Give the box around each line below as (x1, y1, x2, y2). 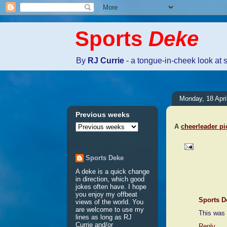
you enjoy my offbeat (75, 190, 137, 198)
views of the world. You (75, 198, 143, 206)
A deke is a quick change (75, 167, 149, 175)
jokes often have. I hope (75, 182, 146, 191)
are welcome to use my (75, 205, 144, 213)
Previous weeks (75, 110, 130, 119)
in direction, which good (75, 175, 144, 183)
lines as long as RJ (75, 213, 132, 221)
